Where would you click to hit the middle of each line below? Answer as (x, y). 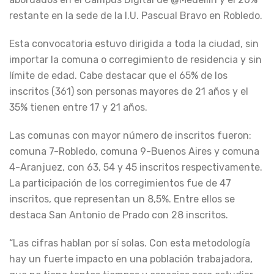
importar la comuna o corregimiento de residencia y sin (135, 59)
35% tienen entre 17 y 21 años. (78, 107)
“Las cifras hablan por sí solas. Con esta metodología (130, 243)
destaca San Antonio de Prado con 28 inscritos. (119, 215)
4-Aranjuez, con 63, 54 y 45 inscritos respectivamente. (136, 167)
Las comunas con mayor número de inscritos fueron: (130, 135)
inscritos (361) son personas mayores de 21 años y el (129, 91)
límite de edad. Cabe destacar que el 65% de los (118, 75)
